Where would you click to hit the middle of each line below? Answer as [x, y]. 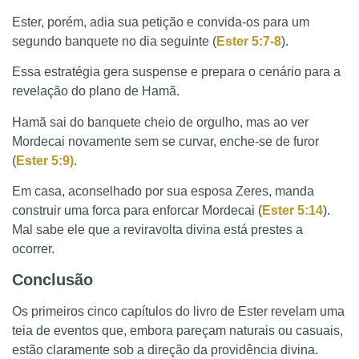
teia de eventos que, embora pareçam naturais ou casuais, [177, 331]
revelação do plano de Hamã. [96, 91]
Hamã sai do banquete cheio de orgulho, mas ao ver [160, 122]
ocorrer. [33, 248]
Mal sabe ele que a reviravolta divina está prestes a [157, 229]
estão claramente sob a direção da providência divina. [165, 350]
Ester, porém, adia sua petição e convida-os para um [161, 22]
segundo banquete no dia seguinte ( [114, 41]
